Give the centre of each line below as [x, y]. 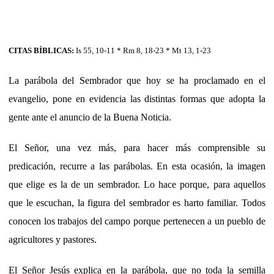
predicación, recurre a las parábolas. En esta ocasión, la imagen [137, 166]
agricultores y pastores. [53, 239]
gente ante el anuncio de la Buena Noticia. [90, 117]
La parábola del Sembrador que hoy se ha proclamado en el [137, 80]
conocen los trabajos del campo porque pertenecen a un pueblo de [137, 221]
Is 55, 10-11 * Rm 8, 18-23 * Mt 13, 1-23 [143, 50]
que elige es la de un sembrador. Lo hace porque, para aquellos [137, 184]
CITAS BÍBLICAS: [42, 50]
